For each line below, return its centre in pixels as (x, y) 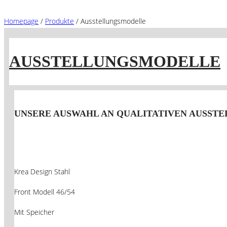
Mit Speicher (34, 212)
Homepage (21, 21)
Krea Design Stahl (42, 171)
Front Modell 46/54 (45, 192)
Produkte (60, 21)
